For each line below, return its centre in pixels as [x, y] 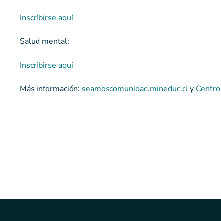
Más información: [51, 89]
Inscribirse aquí [46, 65]
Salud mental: [44, 42]
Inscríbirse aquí [46, 18]
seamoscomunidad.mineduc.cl [135, 89]
